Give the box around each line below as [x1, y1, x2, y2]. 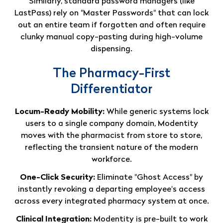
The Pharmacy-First [53, 67, 170, 80]
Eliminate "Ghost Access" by [95, 173, 203, 182]
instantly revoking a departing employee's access [18, 185, 205, 194]
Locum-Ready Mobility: [14, 108, 105, 116]
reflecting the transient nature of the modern [25, 143, 198, 152]
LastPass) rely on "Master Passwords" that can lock [14, 9, 209, 17]
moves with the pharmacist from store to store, [21, 131, 202, 140]
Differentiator [71, 83, 152, 96]
